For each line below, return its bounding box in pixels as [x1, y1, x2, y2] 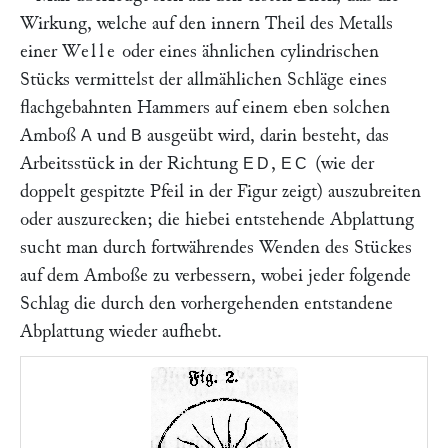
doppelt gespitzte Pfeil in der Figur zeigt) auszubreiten [20, 182, 421, 201]
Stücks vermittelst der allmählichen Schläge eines [20, 70, 387, 89]
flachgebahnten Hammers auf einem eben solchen [20, 98, 390, 117]
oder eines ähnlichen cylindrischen [117, 42, 380, 61]
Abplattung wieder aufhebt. [20, 322, 222, 341]
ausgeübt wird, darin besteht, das [142, 126, 389, 145]
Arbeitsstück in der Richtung [20, 154, 243, 173]
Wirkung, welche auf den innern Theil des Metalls [20, 14, 393, 33]
